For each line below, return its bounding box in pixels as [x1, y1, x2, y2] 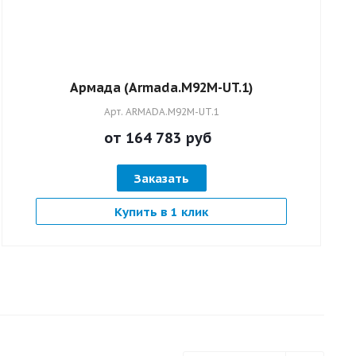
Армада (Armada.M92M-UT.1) [70, 79, 253, 95]
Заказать [133, 170, 189, 186]
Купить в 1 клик [114, 203, 208, 219]
